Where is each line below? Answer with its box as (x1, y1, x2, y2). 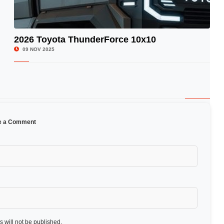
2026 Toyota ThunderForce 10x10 (13, 34, 156, 44)
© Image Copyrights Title (147, 45, 204, 50)
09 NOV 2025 (20, 46, 54, 52)
